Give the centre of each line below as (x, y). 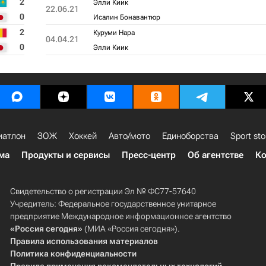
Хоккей (83, 136)
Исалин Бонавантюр (126, 17)
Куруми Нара (114, 33)
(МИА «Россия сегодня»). (131, 229)
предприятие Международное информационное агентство (121, 216)
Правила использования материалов (84, 241)
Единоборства (190, 136)
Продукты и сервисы (66, 155)
